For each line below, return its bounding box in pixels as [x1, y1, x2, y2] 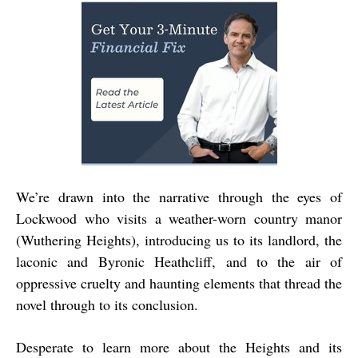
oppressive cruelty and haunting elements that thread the [16, 273, 342, 293]
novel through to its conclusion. [16, 295, 198, 315]
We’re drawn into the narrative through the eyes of [16, 187, 342, 207]
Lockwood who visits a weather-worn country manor [16, 209, 342, 229]
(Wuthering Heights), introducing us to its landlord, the [16, 230, 342, 250]
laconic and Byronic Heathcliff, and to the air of [16, 252, 342, 272]
